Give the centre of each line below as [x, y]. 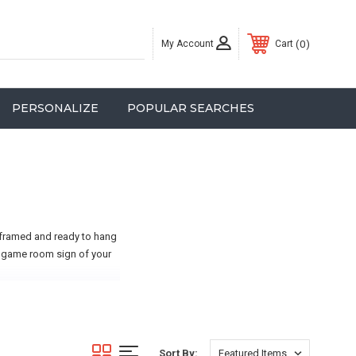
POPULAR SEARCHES [190, 108]
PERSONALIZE [55, 108]
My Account [188, 43]
